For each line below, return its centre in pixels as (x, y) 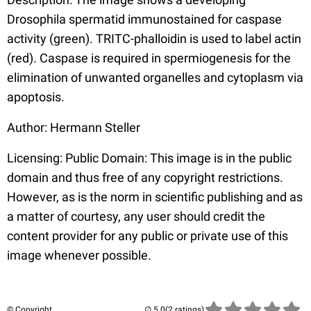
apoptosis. (36, 97)
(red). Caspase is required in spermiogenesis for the (149, 58)
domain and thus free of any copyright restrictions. (145, 177)
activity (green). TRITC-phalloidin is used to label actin (154, 39)
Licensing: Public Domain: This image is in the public (149, 158)
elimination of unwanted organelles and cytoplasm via (155, 77)
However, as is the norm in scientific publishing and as (155, 197)
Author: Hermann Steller (74, 127)
